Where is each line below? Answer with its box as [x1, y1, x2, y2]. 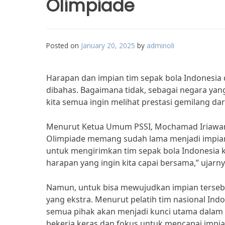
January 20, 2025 [81, 41, 135, 50]
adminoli [147, 41, 174, 50]
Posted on [46, 41, 81, 50]
